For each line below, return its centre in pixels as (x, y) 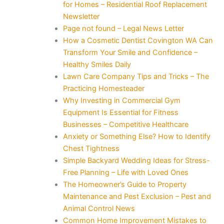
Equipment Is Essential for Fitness (120, 112)
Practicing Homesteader (103, 88)
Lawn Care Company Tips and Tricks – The (136, 76)
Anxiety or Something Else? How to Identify (136, 136)
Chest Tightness (91, 148)
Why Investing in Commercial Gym (121, 100)
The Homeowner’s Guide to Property (124, 184)
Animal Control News (99, 208)
